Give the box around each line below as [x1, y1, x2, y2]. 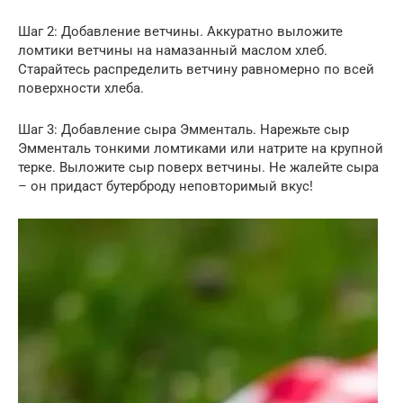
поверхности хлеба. [18, 79, 144, 96]
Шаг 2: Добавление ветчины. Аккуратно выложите [18, 22, 343, 40]
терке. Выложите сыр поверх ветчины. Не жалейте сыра [18, 158, 379, 175]
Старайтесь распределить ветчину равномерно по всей [18, 60, 374, 77]
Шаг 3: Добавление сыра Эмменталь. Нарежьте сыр [18, 121, 349, 138]
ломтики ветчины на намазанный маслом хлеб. [18, 41, 327, 58]
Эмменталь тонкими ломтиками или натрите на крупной [18, 139, 383, 157]
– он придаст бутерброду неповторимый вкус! [18, 177, 313, 194]
